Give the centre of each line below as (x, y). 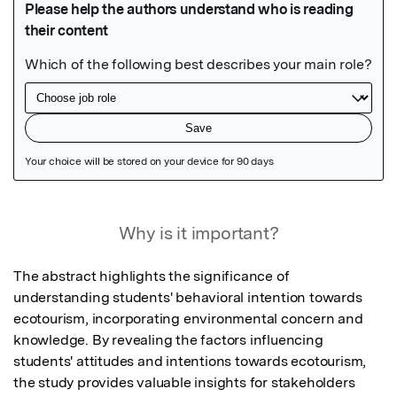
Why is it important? (198, 233)
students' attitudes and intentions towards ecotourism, (190, 361)
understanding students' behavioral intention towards (188, 297)
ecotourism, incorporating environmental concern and (188, 318)
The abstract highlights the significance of (152, 276)
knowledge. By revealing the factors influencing (168, 339)
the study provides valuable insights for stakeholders (184, 382)
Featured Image (76, 213)
